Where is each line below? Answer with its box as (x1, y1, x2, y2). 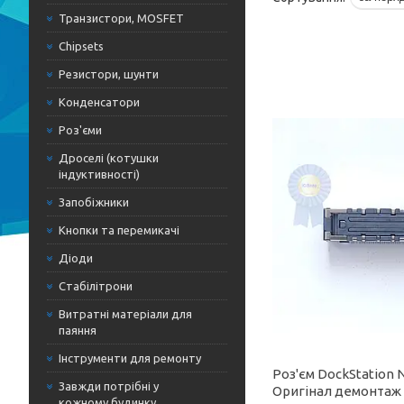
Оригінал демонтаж (272, 383, 402, 399)
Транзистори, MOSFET (59, 12, 184, 24)
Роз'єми (59, 124, 102, 136)
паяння (59, 324, 96, 336)
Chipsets (59, 40, 104, 52)
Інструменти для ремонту (59, 352, 201, 364)
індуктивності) (59, 168, 140, 180)
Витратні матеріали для (59, 308, 192, 320)
